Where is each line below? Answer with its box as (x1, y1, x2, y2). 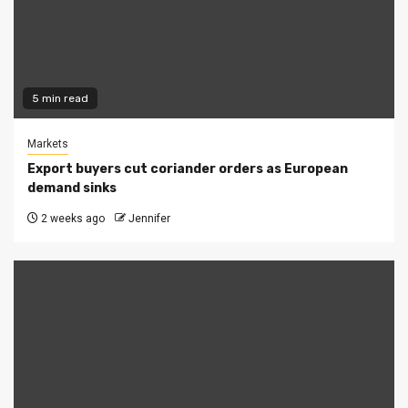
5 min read (32, 92, 88, 106)
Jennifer (128, 212, 170, 226)
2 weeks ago (38, 212, 105, 226)
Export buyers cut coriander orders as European (27, 161, 348, 178)
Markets (27, 138, 68, 151)
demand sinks (27, 180, 117, 197)
